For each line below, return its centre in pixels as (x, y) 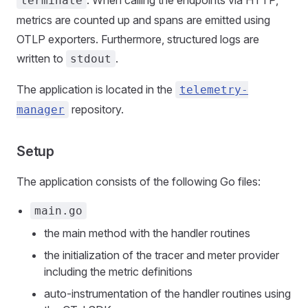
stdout (91, 58)
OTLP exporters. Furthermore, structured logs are (138, 39)
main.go (58, 210)
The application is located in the (96, 89)
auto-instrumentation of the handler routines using (167, 293)
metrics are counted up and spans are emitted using (143, 20)
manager (41, 109)
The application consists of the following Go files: (139, 181)
